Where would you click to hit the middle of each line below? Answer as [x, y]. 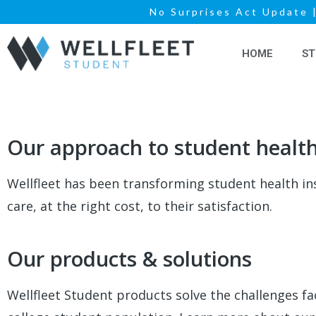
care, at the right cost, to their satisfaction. [140, 206]
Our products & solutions [129, 259]
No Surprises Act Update [229, 12]
